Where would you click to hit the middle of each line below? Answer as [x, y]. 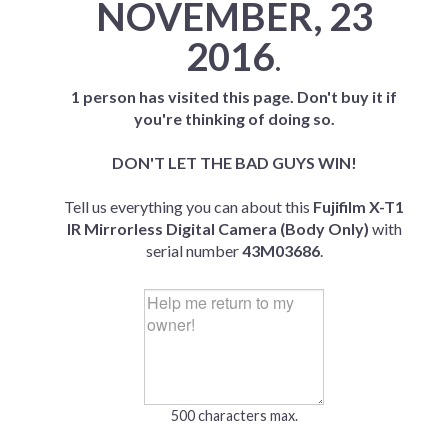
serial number [193, 250]
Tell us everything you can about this [188, 206]
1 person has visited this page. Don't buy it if [234, 96]
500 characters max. [234, 415]
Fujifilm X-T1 [358, 206]
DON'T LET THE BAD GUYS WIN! [234, 162]
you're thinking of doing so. [234, 118]
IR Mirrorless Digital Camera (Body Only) [217, 228]
